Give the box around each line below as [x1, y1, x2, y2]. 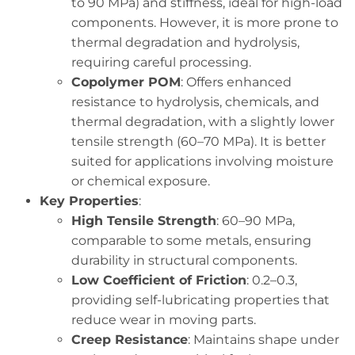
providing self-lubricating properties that [71, 292, 330, 307]
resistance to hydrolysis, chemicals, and [71, 94, 319, 109]
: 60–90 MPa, [216, 212, 295, 228]
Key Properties [40, 193, 139, 208]
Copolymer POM [71, 74, 181, 90]
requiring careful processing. [71, 54, 251, 70]
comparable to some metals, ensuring [71, 232, 311, 248]
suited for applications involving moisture [71, 153, 334, 169]
